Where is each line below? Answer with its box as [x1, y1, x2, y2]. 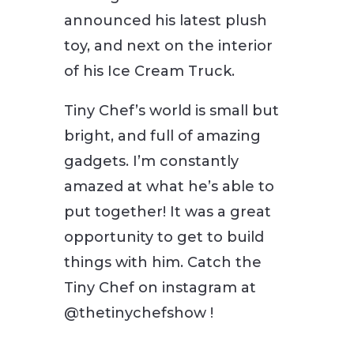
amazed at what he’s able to [63, 177, 274, 195]
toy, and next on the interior [63, 36, 273, 55]
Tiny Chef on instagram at [63, 278, 256, 296]
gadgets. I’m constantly [63, 152, 239, 170]
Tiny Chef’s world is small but [63, 101, 279, 119]
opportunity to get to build [63, 228, 264, 246]
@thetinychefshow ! [63, 303, 213, 322]
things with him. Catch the [63, 253, 262, 271]
